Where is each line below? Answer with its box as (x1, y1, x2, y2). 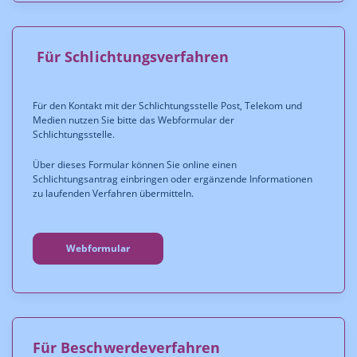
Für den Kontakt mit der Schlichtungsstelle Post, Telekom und (33, 99, 302, 112)
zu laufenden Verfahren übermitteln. (33, 186, 196, 200)
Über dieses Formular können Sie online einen (33, 158, 237, 171)
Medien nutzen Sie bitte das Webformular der (33, 113, 234, 127)
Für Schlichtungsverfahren (33, 47, 233, 66)
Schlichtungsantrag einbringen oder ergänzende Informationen (33, 172, 312, 186)
